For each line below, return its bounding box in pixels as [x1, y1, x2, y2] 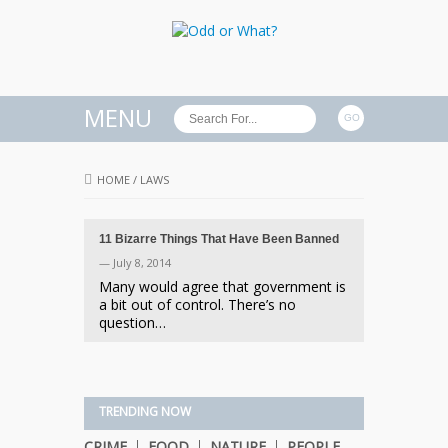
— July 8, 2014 [99, 255, 171, 271]
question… [99, 313, 166, 333]
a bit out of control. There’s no [99, 295, 296, 315]
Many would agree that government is [99, 277, 346, 297]
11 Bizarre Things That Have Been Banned [99, 233, 339, 246]
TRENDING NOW [99, 403, 191, 421]
